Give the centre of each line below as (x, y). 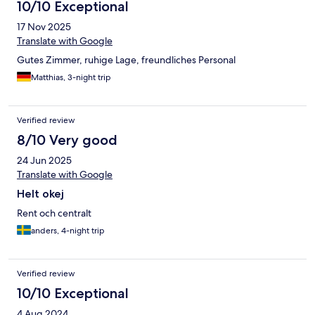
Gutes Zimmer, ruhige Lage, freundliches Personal (126, 60)
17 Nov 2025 (44, 27)
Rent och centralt (54, 213)
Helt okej (40, 194)
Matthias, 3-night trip (71, 78)
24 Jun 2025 (44, 161)
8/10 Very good (67, 140)
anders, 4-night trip (68, 231)
